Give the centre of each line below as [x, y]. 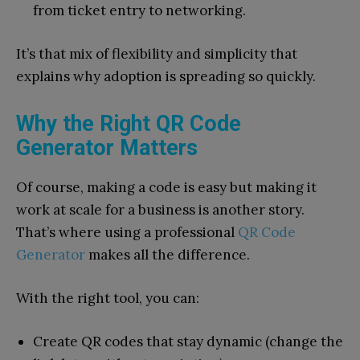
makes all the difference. [168, 254]
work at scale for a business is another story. [160, 209]
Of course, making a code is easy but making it [166, 187]
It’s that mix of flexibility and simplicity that [157, 53]
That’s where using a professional [125, 232]
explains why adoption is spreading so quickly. [166, 76]
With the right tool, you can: [108, 298]
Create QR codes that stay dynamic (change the [188, 341]
